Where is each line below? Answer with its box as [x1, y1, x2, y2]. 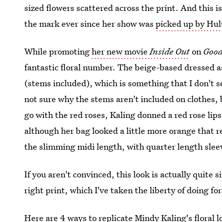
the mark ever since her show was [24, 18, 156, 29]
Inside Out [150, 46, 190, 57]
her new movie [92, 46, 150, 57]
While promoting [24, 46, 92, 57]
